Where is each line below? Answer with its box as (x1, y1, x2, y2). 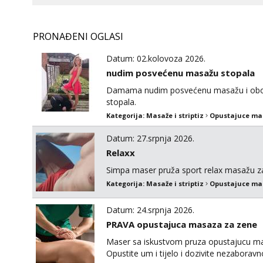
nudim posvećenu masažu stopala (106, 67, 255, 79)
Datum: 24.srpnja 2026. (106, 204, 194, 215)
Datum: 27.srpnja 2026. (106, 133, 194, 144)
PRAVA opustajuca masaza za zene (106, 218, 257, 230)
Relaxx (106, 147, 135, 159)
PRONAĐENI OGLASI (33, 30, 123, 43)
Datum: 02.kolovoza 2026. (106, 53, 205, 64)
